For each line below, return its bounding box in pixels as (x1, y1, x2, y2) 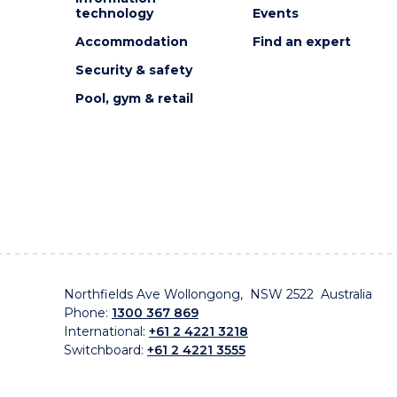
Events (252, 5, 299, 22)
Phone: (64, 305, 112, 322)
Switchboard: (64, 342, 147, 359)
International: (64, 323, 149, 340)
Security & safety (74, 62, 192, 79)
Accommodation (74, 34, 188, 51)
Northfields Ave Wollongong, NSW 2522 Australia (64, 286, 376, 303)
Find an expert (252, 34, 351, 51)
